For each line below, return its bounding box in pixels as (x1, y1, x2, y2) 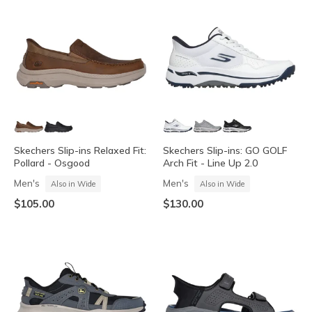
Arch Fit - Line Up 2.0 (163, 156, 258, 169)
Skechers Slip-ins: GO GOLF (163, 143, 287, 157)
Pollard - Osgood (14, 156, 90, 169)
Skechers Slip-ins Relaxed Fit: (14, 143, 146, 157)
